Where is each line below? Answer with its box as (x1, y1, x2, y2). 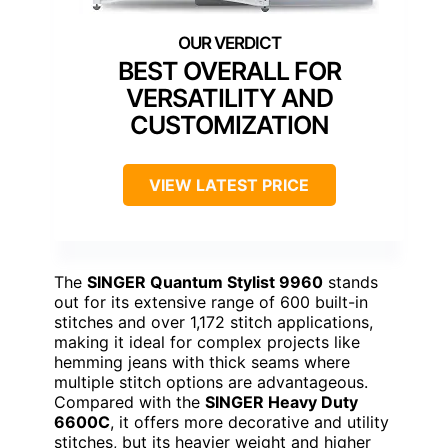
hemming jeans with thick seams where (54, 351, 350, 372)
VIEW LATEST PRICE (149, 174, 309, 195)
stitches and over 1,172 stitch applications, (54, 311, 373, 332)
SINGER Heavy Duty (205, 391, 358, 412)
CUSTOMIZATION (129, 109, 329, 140)
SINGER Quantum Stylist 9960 (87, 271, 323, 292)
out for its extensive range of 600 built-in (54, 291, 368, 312)
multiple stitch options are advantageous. (54, 371, 368, 392)
